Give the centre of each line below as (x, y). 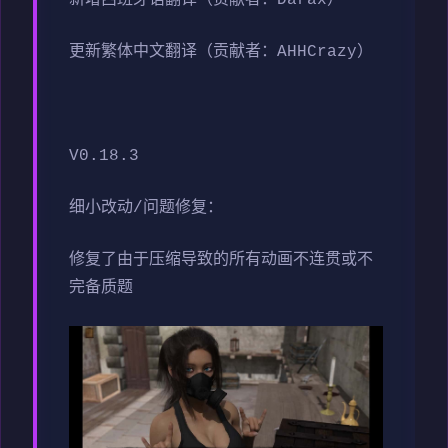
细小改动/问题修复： (146, 207)
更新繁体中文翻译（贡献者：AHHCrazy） (221, 51)
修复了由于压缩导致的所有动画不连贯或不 (221, 259)
